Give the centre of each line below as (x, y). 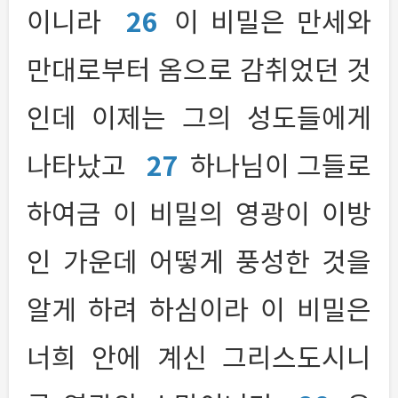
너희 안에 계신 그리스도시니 (199, 357)
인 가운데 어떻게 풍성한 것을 (199, 261)
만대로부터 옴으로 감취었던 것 (199, 69)
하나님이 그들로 (281, 165)
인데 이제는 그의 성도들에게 (199, 117)
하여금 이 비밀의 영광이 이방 (199, 213)
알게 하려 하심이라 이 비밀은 (199, 309)
